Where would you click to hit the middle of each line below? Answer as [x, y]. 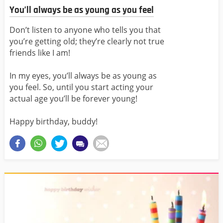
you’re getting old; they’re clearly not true [87, 42]
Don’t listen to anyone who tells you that [85, 30]
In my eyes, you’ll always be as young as [83, 76]
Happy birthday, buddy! [54, 122]
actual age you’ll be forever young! [73, 99]
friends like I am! [40, 53]
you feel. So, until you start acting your [81, 87]
